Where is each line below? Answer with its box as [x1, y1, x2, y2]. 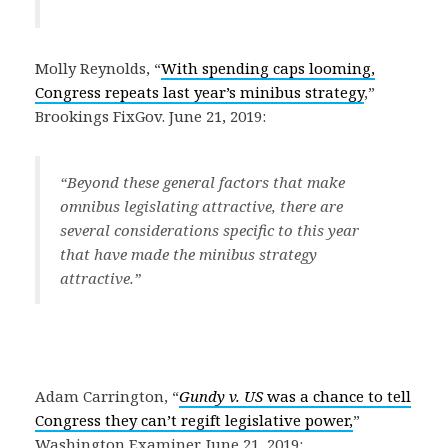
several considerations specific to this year [60, 220, 359, 240]
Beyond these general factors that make [67, 172, 345, 192]
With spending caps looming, [161, 58, 375, 78]
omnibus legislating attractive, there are [60, 196, 343, 216]
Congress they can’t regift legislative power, [35, 410, 353, 430]
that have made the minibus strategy [60, 244, 317, 264]
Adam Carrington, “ [35, 386, 179, 406]
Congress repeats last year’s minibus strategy [35, 82, 364, 102]
